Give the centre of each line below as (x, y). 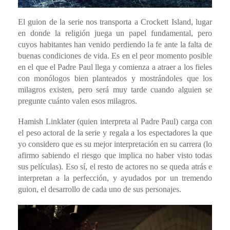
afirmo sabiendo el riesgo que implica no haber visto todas (115, 156)
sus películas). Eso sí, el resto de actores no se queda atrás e (115, 167)
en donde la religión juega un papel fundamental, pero (115, 33)
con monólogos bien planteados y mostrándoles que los (115, 79)
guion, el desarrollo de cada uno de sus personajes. (100, 189)
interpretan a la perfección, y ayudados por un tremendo (115, 178)
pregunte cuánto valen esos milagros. (78, 101)
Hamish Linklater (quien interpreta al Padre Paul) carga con (115, 122)
